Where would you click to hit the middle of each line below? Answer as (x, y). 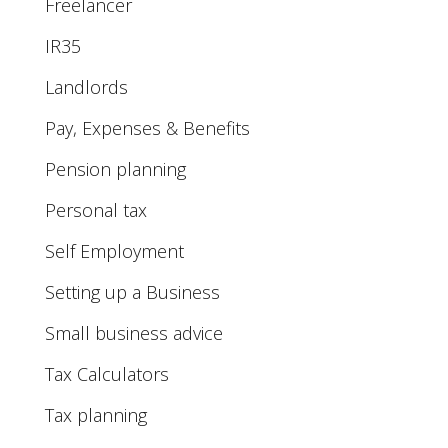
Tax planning (95, 415)
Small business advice (133, 333)
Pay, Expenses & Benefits (147, 128)
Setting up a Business (132, 292)
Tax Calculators (106, 374)
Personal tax (95, 210)
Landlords (86, 87)
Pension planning (115, 169)
